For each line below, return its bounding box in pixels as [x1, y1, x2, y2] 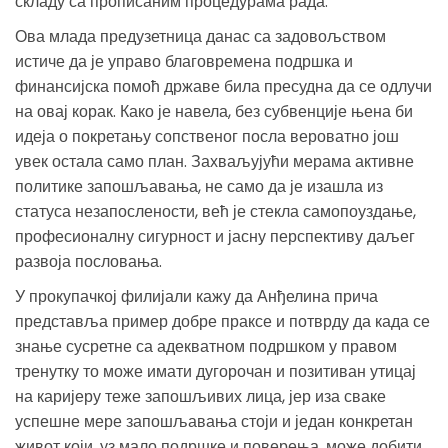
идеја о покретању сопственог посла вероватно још [15, 124, 399, 148]
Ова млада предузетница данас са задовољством [15, 24, 386, 48]
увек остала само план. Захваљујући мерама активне [15, 149, 414, 173]
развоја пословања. [15, 249, 162, 273]
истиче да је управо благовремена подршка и [15, 49, 353, 73]
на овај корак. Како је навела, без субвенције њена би [15, 99, 413, 123]
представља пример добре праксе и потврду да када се [15, 309, 430, 333]
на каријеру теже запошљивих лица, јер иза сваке [15, 384, 386, 408]
